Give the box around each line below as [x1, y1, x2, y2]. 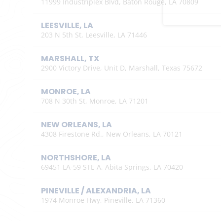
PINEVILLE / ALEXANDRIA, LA [40, 184, 151, 196]
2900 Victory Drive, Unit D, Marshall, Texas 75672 [40, 63, 202, 73]
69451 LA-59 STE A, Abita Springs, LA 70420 [40, 162, 183, 172]
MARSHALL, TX [40, 52, 99, 64]
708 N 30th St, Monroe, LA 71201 [40, 96, 148, 106]
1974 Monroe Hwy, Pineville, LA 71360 [40, 195, 165, 205]
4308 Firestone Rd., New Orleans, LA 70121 [40, 129, 183, 139]
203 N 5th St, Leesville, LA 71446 [40, 30, 147, 39]
